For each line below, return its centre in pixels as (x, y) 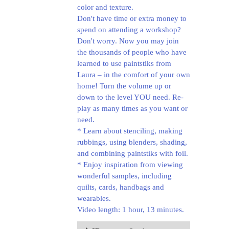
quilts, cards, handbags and (120, 187)
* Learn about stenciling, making (130, 131)
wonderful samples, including (124, 176)
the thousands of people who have (132, 52)
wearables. (94, 198)
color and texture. (105, 7)
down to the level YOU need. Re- (130, 97)
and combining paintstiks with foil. (132, 153)
